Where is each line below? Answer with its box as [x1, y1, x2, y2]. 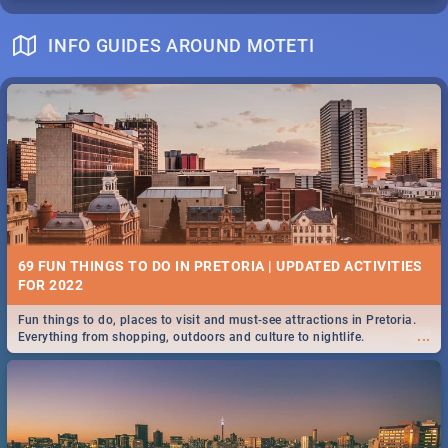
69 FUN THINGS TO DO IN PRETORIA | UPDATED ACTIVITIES [17, 257, 423, 274]
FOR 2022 [17, 276, 84, 293]
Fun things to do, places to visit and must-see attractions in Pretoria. [17, 313, 417, 328]
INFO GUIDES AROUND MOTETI [48, 34, 315, 56]
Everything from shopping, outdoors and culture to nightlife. [17, 330, 365, 345]
